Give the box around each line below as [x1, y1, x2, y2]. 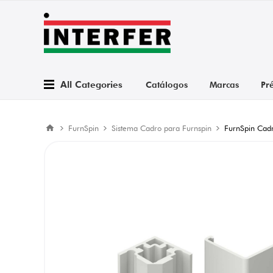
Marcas [209, 80, 239, 90]
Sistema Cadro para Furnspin [112, 123, 211, 133]
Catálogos [145, 80, 188, 90]
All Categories [60, 79, 122, 90]
